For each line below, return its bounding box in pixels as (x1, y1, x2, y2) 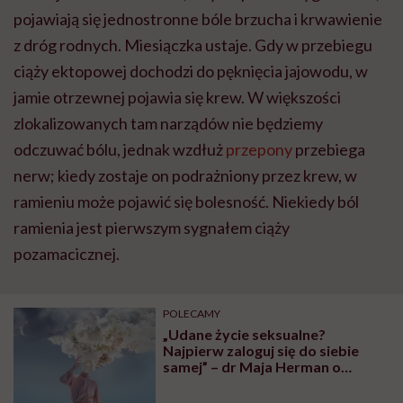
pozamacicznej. (13, 243, 120, 264)
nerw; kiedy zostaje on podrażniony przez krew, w (13, 165, 357, 185)
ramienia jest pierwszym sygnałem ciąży (13, 217, 290, 237)
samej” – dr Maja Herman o (163, 357, 342, 375)
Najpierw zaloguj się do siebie (163, 341, 360, 359)
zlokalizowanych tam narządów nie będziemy (13, 112, 323, 133)
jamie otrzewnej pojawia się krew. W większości (13, 86, 341, 107)
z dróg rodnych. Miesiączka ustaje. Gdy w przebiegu (13, 34, 372, 55)
